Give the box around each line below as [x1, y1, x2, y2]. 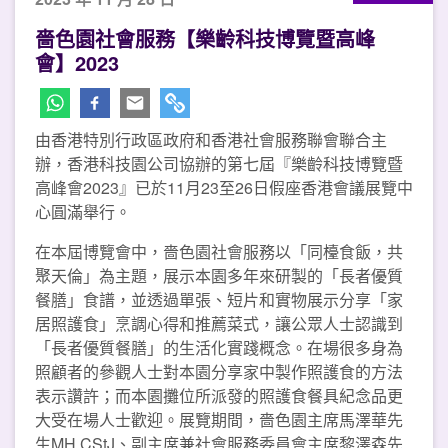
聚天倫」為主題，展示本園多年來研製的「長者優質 [35, 264, 403, 288]
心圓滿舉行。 [35, 200, 131, 224]
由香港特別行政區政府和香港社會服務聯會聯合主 [35, 128, 387, 152]
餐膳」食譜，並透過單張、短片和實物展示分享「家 [35, 288, 403, 312]
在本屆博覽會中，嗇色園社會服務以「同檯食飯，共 [35, 240, 403, 264]
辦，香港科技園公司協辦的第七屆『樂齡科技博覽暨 [35, 152, 403, 176]
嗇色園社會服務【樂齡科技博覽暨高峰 [35, 24, 375, 54]
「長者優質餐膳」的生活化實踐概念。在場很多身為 [35, 336, 403, 360]
